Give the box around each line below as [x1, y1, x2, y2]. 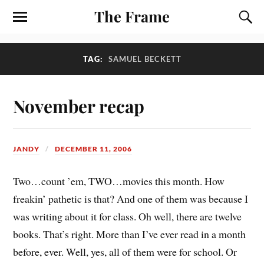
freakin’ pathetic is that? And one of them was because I [13, 191, 249, 206]
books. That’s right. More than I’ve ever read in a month [13, 226, 246, 241]
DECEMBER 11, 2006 [55, 144, 133, 153]
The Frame [94, 6, 170, 26]
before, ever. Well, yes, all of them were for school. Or [13, 244, 237, 259]
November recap [13, 94, 145, 117]
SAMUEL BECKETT [108, 54, 181, 64]
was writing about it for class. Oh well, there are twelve [13, 209, 242, 223]
